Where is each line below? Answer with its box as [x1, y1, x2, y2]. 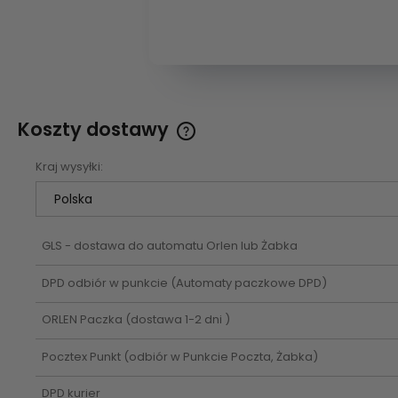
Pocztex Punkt [41, 347, 123, 365]
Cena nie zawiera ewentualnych [191, 163, 389, 180]
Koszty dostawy [18, 116, 173, 142]
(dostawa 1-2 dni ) [122, 311, 230, 329]
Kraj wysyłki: [36, 158, 103, 175]
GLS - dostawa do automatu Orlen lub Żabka [41, 237, 298, 255]
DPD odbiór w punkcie [41, 274, 171, 291]
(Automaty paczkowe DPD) [170, 274, 327, 291]
